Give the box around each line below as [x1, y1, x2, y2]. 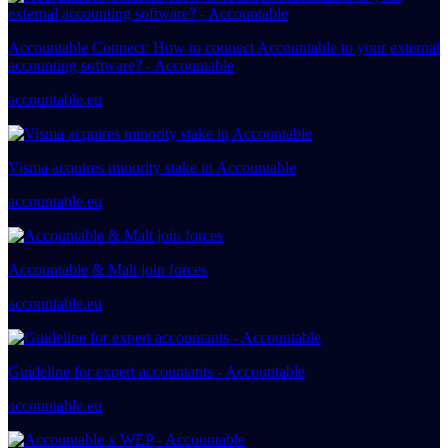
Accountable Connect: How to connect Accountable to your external [8, 38, 440, 56]
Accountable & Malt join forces [8, 260, 207, 278]
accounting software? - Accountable [8, 56, 234, 74]
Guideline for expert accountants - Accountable [8, 362, 305, 380]
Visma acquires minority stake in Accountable [8, 158, 296, 176]
